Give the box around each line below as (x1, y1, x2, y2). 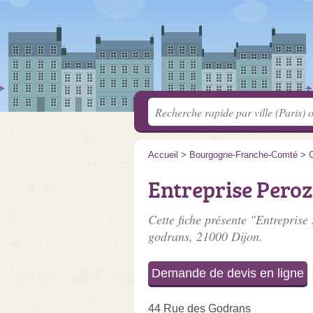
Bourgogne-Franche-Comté (189, 150, 298, 160)
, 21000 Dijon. (189, 228, 263, 245)
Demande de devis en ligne (152, 266, 304, 280)
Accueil (148, 150, 178, 160)
